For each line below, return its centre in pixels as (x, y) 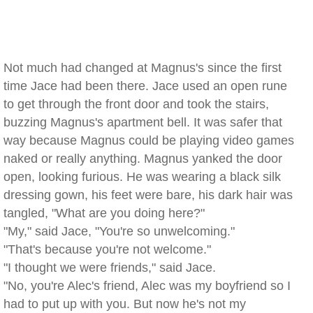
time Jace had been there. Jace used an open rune (145, 86)
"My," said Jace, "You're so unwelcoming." (119, 231)
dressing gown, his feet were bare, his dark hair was (148, 195)
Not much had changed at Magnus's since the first (143, 68)
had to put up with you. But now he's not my (125, 304)
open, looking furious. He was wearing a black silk (142, 177)
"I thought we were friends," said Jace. (110, 268)
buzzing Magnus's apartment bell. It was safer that (143, 122)
